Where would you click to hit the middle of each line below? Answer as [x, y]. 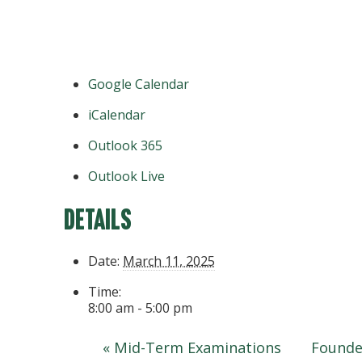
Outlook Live [127, 176]
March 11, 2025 [169, 261]
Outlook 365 [126, 145]
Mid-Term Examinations [196, 347]
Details [98, 222]
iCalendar [117, 114]
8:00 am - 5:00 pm [141, 307]
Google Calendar [139, 84]
